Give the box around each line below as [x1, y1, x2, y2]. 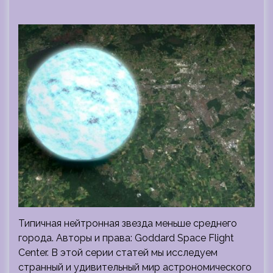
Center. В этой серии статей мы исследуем [18, 247, 218, 258]
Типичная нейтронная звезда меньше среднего [18, 218, 237, 229]
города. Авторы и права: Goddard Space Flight [18, 232, 234, 244]
